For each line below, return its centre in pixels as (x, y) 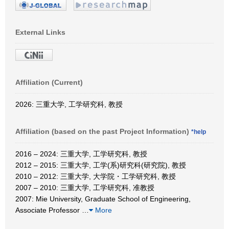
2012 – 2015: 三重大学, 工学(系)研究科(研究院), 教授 (101, 165)
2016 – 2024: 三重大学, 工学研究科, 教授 (81, 154)
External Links (40, 32)
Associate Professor (49, 210)
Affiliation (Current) (49, 82)
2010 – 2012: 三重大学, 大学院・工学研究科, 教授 (96, 176)
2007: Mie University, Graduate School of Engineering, (103, 199)
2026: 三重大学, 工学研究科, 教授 (69, 104)
